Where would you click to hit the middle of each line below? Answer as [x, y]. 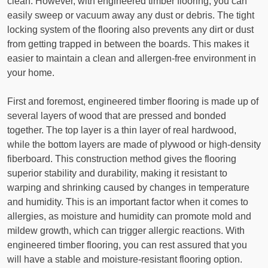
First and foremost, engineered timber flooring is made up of [133, 102]
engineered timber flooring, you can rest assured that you [127, 245]
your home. [31, 73]
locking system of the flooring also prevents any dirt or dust [130, 30]
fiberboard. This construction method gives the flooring [122, 159]
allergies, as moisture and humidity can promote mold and [129, 217]
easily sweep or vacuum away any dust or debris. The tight [131, 16]
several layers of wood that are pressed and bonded [117, 116]
